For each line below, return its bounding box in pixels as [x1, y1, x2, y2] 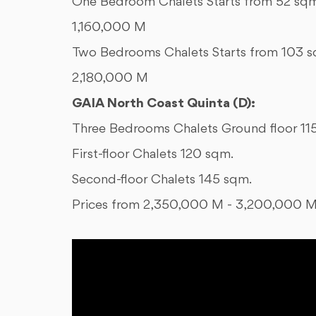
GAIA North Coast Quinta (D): [72, 97, 255, 111]
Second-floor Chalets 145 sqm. [72, 173, 255, 188]
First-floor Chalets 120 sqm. [72, 147, 237, 162]
